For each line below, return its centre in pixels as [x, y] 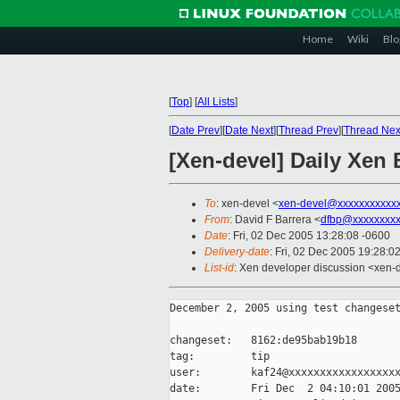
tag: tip [220, 357]
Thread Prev [308, 130]
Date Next [249, 130]
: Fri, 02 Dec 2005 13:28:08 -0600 [309, 236]
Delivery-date [237, 252]
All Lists [216, 102]
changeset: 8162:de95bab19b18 [263, 341]
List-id [219, 268]
